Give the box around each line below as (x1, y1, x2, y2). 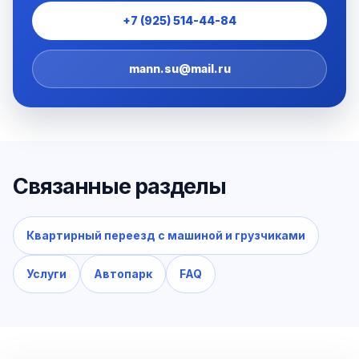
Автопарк (94, 267, 152, 281)
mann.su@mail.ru (128, 62, 231, 76)
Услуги (26, 267, 67, 281)
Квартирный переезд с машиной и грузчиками (26, 228, 305, 243)
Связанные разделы (13, 173, 226, 200)
